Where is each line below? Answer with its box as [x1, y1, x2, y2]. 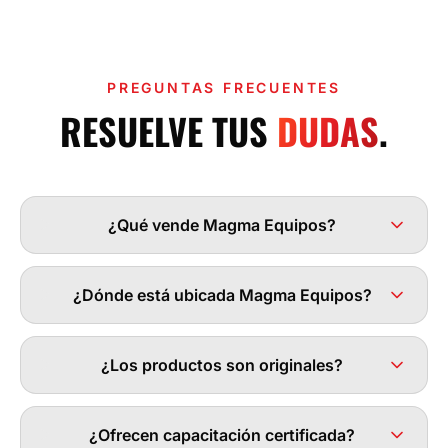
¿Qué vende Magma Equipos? [108, 214, 337, 235]
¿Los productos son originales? [101, 354, 344, 375]
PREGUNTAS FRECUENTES [107, 78, 341, 96]
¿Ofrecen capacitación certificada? [89, 424, 356, 445]
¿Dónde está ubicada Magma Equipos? [72, 284, 372, 305]
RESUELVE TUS [60, 103, 277, 157]
